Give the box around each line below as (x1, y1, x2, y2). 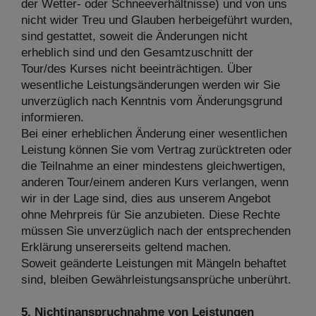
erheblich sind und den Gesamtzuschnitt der (21, 45, 253, 59)
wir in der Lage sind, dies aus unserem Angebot (21, 191, 271, 205)
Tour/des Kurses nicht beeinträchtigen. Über (21, 61, 253, 75)
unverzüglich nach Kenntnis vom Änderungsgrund (21, 94, 282, 108)
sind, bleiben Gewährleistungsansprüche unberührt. (21, 272, 291, 286)
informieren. (21, 110, 84, 124)
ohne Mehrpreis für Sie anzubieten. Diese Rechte (21, 207, 280, 221)
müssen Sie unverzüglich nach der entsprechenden (21, 224, 291, 238)
